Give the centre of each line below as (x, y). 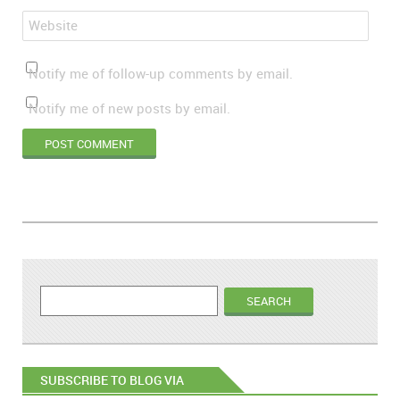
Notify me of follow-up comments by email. (161, 74)
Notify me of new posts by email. (129, 108)
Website (53, 25)
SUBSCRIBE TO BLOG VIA (112, 380)
